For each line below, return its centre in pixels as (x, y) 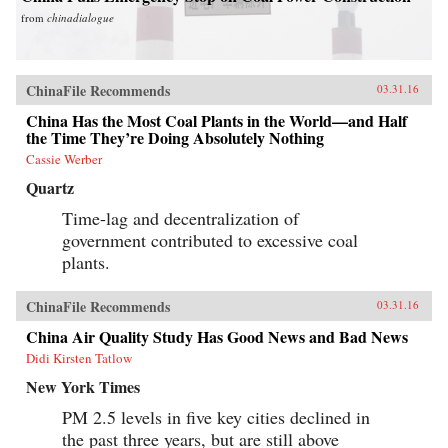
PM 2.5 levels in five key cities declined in (216, 416)
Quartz (50, 187)
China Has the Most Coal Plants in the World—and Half (216, 120)
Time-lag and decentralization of (180, 217)
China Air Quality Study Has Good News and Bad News (217, 336)
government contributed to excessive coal (210, 239)
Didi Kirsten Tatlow (79, 357)
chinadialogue (80, 17)
